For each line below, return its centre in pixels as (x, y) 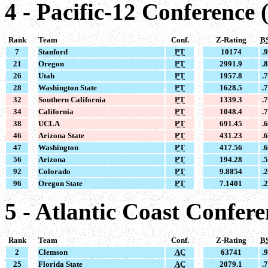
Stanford (53, 52)
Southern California (72, 100)
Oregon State (60, 184)
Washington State (68, 88)
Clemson (53, 252)
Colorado (54, 172)
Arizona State (61, 136)
